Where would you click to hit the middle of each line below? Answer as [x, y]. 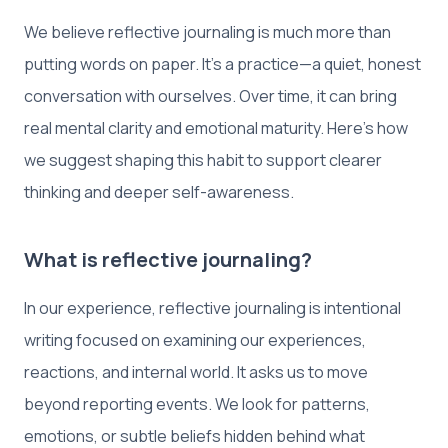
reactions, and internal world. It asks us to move [196, 371]
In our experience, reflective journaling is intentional [212, 307]
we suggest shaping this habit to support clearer [203, 159]
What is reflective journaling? [168, 259]
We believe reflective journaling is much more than [207, 31]
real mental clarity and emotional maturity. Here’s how [216, 127]
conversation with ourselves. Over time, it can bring [210, 95]
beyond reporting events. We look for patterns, [197, 403]
